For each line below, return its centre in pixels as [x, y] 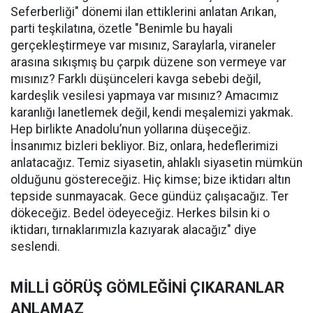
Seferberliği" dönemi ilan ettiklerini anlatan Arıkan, [143, 12]
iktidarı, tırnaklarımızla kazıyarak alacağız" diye [133, 230]
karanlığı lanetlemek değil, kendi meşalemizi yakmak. [152, 112]
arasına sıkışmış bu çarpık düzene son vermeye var [148, 62]
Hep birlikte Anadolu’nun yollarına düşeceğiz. [131, 129]
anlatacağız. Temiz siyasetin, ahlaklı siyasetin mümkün [156, 162]
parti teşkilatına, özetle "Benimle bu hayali [122, 28]
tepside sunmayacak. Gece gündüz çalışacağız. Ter [150, 196]
